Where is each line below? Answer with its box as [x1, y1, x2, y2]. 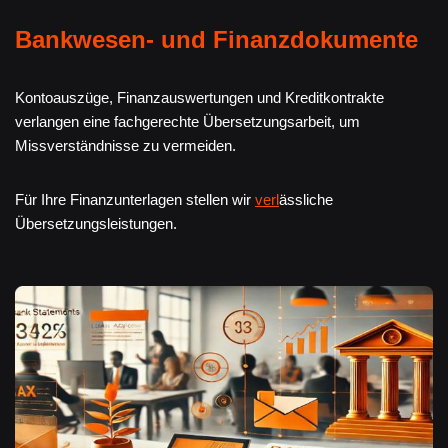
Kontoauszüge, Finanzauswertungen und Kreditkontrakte [15, 89, 384, 106]
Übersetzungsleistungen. [15, 215, 177, 232]
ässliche [279, 191, 333, 208]
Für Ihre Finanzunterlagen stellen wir [15, 191, 255, 208]
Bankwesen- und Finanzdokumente [15, 26, 418, 53]
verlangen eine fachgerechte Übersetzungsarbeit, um [15, 113, 360, 130]
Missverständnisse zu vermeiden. [15, 137, 236, 154]
